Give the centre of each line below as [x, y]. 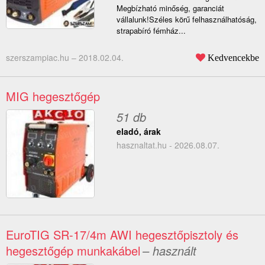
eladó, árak [138, 132]
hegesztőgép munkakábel [73, 251]
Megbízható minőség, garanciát [170, 8]
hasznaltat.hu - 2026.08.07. [168, 145]
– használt [169, 251]
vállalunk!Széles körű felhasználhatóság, [186, 20]
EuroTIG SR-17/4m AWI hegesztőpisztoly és [122, 235]
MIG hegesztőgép [53, 96]
